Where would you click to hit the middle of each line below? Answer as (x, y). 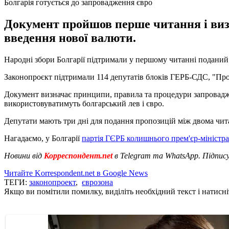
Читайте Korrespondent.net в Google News (76, 173)
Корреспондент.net (78, 155)
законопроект (52, 182)
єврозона (97, 182)
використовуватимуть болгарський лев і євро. (84, 103)
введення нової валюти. (70, 38)
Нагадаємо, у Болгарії (43, 138)
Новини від (23, 155)
